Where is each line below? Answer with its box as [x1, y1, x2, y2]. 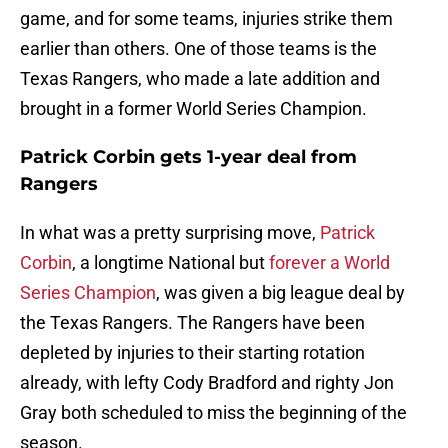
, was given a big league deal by [156, 282, 405, 304]
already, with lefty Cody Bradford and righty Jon [20, 372, 394, 394]
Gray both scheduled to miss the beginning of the [20, 402, 407, 424]
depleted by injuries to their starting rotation [20, 342, 365, 364]
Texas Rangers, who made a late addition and [20, 68, 380, 90]
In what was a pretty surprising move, [20, 222, 320, 244]
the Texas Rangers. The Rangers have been [20, 312, 365, 334]
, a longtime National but [72, 252, 269, 274]
